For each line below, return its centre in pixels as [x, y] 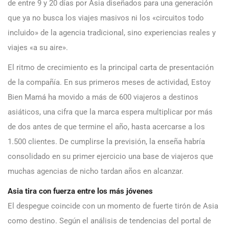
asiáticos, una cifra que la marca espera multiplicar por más [110, 112]
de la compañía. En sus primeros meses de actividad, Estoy [109, 83]
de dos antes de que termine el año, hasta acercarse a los [106, 127]
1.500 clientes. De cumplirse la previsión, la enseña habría [106, 142]
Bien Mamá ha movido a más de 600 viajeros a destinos [103, 97]
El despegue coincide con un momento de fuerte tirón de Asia [113, 206]
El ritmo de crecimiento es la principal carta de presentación [111, 68]
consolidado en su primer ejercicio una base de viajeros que [110, 157]
